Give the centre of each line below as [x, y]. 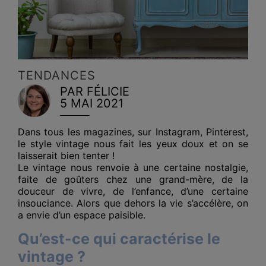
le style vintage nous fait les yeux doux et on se [133, 143]
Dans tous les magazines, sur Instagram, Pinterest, [133, 132]
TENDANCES [57, 75]
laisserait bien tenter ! [66, 155]
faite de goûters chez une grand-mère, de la [133, 179]
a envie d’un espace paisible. [82, 215]
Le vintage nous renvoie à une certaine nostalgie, [133, 167]
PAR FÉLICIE [95, 91]
